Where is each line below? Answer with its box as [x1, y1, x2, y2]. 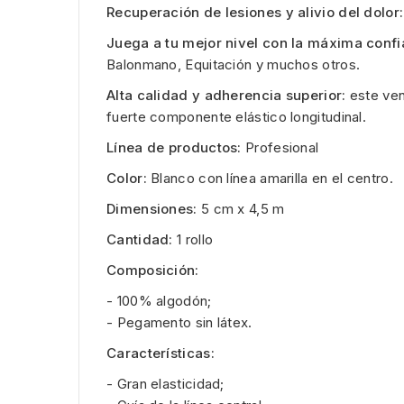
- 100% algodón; [106, 291, 212, 309]
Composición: [106, 261, 199, 279]
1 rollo [172, 230, 214, 248]
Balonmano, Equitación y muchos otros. [106, 55, 361, 73]
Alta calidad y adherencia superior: [106, 86, 346, 104]
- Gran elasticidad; [106, 374, 225, 392]
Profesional [241, 138, 319, 156]
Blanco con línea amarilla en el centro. [146, 169, 393, 187]
